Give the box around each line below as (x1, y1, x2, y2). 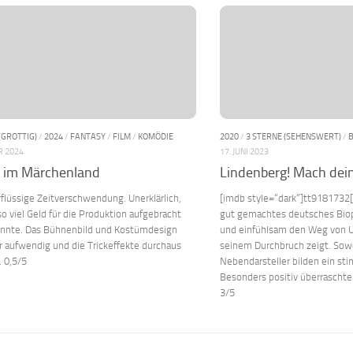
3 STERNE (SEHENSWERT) (246, 131, 341, 143)
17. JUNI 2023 (220, 146, 269, 158)
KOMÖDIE (138, 131, 173, 143)
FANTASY (70, 131, 106, 143)
